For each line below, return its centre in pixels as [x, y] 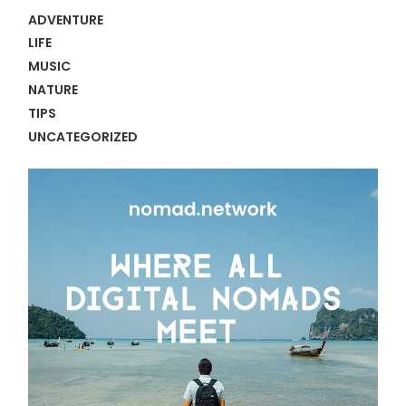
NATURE [53, 90]
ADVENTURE [66, 19]
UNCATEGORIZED [83, 136]
